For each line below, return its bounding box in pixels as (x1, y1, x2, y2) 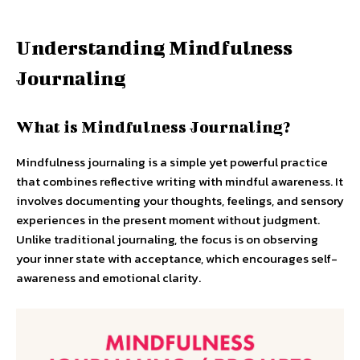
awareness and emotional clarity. (16, 268, 201, 287)
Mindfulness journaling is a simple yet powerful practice (16, 153, 328, 171)
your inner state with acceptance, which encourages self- (16, 249, 337, 268)
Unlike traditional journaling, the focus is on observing (16, 230, 318, 248)
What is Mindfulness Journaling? (16, 117, 290, 136)
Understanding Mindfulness (16, 36, 292, 59)
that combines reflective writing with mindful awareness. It (16, 172, 343, 190)
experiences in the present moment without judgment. (16, 211, 320, 229)
